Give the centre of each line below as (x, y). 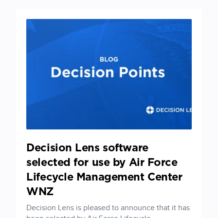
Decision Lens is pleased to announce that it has (108, 208)
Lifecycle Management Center (104, 177)
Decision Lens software (87, 148)
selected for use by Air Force (102, 163)
